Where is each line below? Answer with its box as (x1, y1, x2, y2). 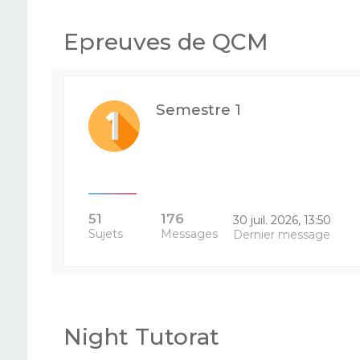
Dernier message (233, 227, 331, 242)
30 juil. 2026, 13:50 (233, 213, 332, 227)
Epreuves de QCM (63, 28, 268, 55)
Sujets (88, 227, 123, 241)
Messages (160, 227, 218, 241)
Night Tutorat (63, 323, 219, 350)
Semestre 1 (155, 100, 241, 119)
